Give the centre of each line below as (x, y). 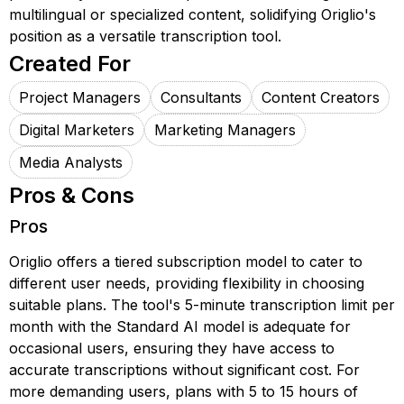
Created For (70, 64)
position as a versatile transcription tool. (145, 36)
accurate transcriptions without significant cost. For (184, 370)
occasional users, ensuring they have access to (172, 348)
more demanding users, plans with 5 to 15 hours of (184, 391)
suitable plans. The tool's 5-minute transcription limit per (202, 305)
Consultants (201, 97)
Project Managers (80, 97)
